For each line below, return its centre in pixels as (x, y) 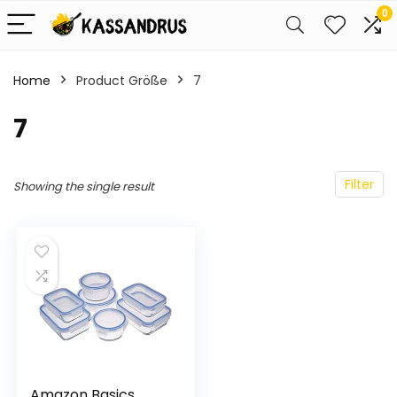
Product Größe (122, 81)
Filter (359, 184)
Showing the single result (84, 187)
